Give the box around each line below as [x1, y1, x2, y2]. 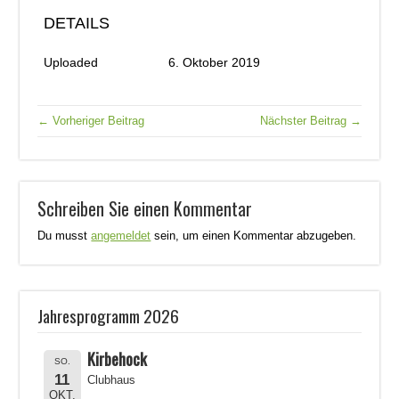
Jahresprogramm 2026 [37, 302, 180, 328]
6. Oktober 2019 [168, 54, 261, 69]
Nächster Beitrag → [259, 113, 362, 127]
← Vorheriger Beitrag [37, 113, 145, 127]
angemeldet [91, 228, 151, 242]
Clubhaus [87, 373, 136, 387]
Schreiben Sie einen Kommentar [37, 194, 253, 222]
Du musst [37, 228, 92, 242]
